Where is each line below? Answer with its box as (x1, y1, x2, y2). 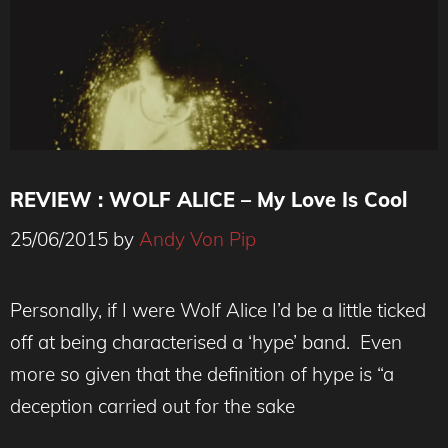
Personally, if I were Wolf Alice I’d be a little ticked (10, 297, 426, 322)
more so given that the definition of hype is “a (10, 361, 394, 386)
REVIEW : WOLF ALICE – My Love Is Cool (10, 187, 407, 212)
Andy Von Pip (139, 226, 256, 251)
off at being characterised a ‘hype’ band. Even (10, 329, 402, 354)
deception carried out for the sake (10, 393, 295, 418)
